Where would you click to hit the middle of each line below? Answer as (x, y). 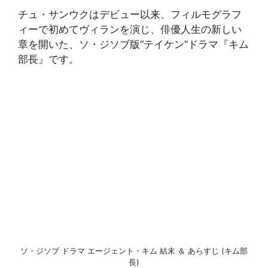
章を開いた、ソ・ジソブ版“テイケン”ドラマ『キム (133, 44)
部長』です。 (48, 59)
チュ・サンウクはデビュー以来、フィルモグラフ (130, 14)
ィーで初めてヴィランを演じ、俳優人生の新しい (130, 29)
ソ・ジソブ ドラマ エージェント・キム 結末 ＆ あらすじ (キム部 (134, 250)
